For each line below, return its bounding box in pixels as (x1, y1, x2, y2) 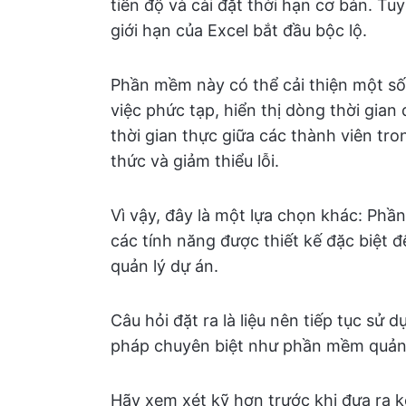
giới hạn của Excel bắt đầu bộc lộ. (111, 21, 367, 40)
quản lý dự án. (111, 256, 218, 275)
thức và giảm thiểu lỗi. (111, 151, 279, 170)
